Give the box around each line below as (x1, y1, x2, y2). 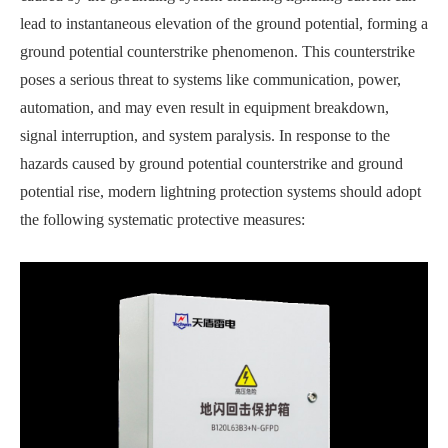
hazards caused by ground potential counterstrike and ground (20, 155, 403, 172)
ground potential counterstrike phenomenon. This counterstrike (20, 43, 415, 60)
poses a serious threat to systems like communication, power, (20, 71, 401, 88)
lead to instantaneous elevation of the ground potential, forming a (20, 15, 428, 32)
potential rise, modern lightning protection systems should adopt (20, 183, 421, 200)
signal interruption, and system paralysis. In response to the (20, 127, 390, 144)
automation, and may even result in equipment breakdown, (20, 99, 389, 116)
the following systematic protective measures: (20, 211, 305, 228)
